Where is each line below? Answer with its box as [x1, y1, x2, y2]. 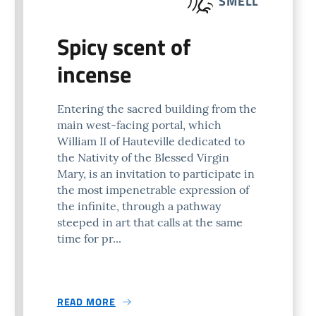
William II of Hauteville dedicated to [56, 134, 245, 148]
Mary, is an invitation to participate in [56, 166, 255, 181]
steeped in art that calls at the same [56, 215, 243, 229]
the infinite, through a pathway [56, 199, 221, 213]
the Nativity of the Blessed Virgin [56, 150, 229, 164]
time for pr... [56, 231, 121, 245]
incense [56, 57, 131, 91]
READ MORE [56, 294, 116, 309]
